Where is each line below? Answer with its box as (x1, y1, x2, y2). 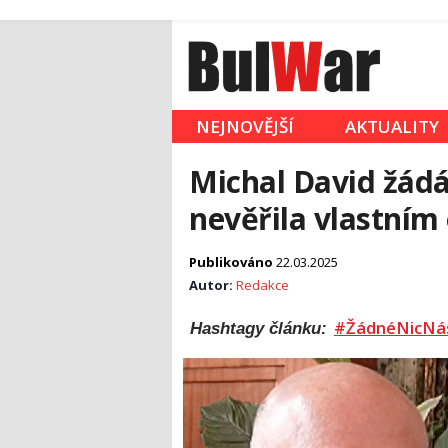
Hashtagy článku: (190, 319, 332, 338)
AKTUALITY (345, 115, 439, 139)
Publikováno (189, 253, 276, 272)
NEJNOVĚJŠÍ (196, 115, 294, 139)
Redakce (236, 276, 289, 295)
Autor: (189, 276, 236, 295)
